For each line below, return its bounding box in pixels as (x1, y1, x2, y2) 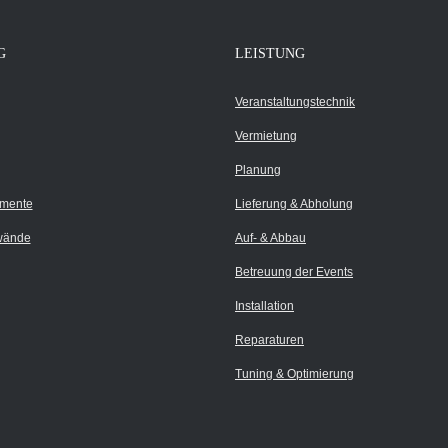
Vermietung (235, 129, 297, 143)
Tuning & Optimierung (235, 367, 354, 381)
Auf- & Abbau (235, 231, 306, 245)
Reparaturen (235, 333, 304, 347)
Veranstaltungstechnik (235, 95, 355, 109)
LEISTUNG (235, 46, 305, 61)
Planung (235, 163, 281, 177)
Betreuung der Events (235, 265, 353, 279)
